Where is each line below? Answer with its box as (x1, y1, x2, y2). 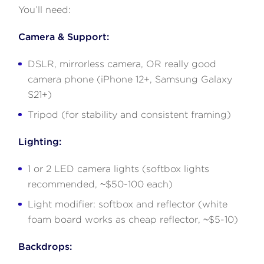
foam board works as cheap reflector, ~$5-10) (28, 213, 239, 225)
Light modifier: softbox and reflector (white (28, 198, 228, 210)
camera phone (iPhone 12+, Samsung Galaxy (28, 73, 233, 85)
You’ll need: (18, 4, 71, 15)
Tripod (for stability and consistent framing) (28, 108, 232, 120)
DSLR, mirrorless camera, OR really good (28, 58, 217, 70)
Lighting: (18, 136, 62, 147)
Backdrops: (18, 240, 72, 252)
